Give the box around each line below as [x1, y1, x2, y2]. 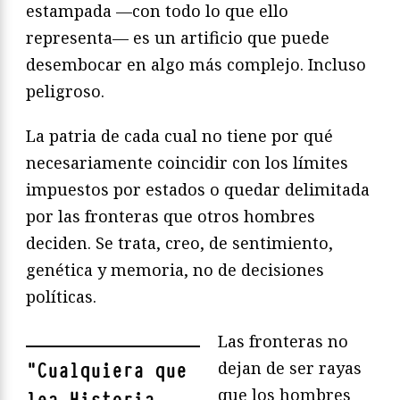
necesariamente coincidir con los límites [26, 152, 348, 174]
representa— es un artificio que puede [26, 27, 329, 49]
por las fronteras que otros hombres [26, 205, 315, 228]
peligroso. [26, 80, 104, 103]
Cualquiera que [37, 358, 187, 385]
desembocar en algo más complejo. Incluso [26, 54, 366, 76]
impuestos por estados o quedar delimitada [26, 179, 370, 201]
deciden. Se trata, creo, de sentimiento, [26, 232, 333, 254]
